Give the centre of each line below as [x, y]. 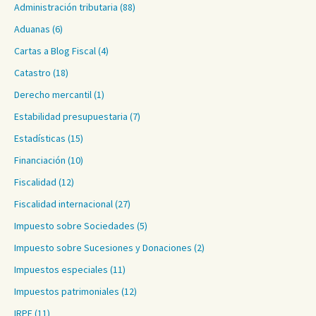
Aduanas [32, 29]
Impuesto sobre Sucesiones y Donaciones [103, 248]
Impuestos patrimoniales [67, 291]
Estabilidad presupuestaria [71, 116]
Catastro [32, 73]
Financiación [40, 160]
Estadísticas [40, 138]
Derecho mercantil [53, 95]
